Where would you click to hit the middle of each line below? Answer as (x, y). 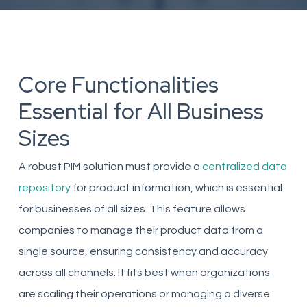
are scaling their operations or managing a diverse (144, 294)
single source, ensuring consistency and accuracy (143, 251)
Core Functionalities (118, 85)
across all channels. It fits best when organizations (144, 273)
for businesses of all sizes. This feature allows (132, 209)
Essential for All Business (141, 111)
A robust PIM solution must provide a (110, 167)
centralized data (244, 167)
